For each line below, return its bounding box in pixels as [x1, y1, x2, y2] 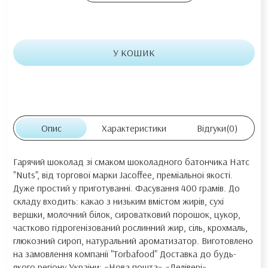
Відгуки [196, 122, 226, 135]
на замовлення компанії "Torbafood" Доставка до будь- [13, 248, 236, 260]
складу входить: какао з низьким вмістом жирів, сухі [13, 195, 224, 208]
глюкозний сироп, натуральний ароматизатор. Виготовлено [13, 234, 253, 247]
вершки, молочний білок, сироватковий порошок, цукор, [13, 208, 240, 221]
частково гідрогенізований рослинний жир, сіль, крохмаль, [13, 221, 248, 234]
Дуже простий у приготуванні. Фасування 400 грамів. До [13, 182, 240, 194]
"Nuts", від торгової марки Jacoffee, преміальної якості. [13, 169, 233, 181]
